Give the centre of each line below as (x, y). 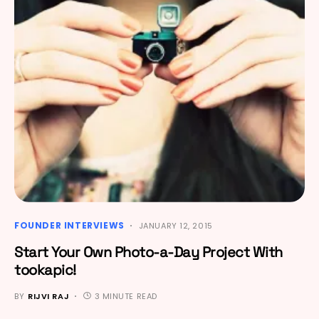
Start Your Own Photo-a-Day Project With (148, 252)
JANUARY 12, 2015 (176, 225)
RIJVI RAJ (49, 296)
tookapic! (45, 270)
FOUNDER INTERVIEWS (69, 225)
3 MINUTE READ (126, 296)
